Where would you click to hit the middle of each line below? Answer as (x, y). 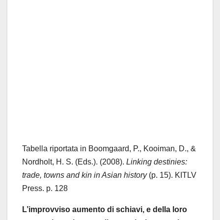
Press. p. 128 (45, 189)
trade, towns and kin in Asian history (84, 175)
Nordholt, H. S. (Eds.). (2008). (74, 162)
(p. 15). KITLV (172, 175)
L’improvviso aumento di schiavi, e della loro (105, 210)
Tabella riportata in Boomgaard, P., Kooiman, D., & (109, 149)
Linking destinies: (157, 162)
